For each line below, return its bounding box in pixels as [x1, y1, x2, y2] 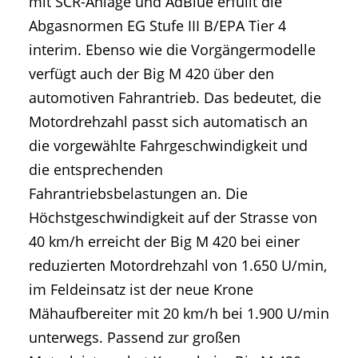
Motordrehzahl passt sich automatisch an [29, 112, 308, 132]
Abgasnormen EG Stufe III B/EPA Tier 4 [29, 16, 286, 36]
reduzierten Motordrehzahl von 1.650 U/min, [29, 256, 327, 276]
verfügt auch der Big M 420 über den [29, 64, 274, 84]
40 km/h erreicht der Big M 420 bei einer [29, 232, 300, 252]
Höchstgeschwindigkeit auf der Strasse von [29, 208, 317, 228]
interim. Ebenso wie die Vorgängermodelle [29, 40, 316, 60]
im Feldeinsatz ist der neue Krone [29, 280, 253, 300]
